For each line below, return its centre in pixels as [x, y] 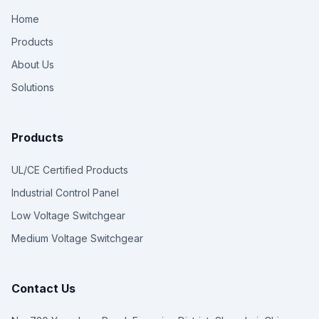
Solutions [33, 87]
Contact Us [43, 288]
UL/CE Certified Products [70, 169]
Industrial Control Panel [65, 192]
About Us [33, 64]
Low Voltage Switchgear [68, 215]
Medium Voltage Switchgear [77, 238]
